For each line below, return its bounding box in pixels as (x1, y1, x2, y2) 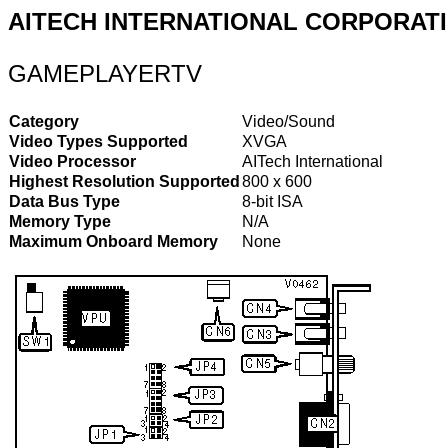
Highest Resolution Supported (9, 173, 240, 190)
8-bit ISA (242, 193, 303, 210)
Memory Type (9, 213, 111, 230)
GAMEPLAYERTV (8, 60, 202, 87)
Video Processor (9, 153, 136, 170)
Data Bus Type (9, 193, 120, 210)
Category (9, 113, 79, 130)
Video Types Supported (9, 133, 188, 150)
